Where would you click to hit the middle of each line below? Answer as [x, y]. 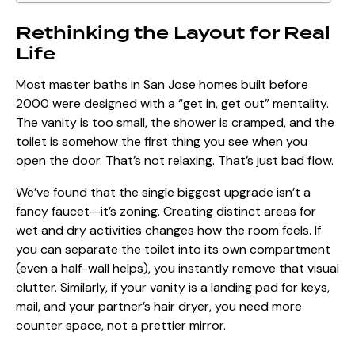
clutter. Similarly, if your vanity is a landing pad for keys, [173, 288]
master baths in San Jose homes [143, 85]
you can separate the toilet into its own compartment [173, 250]
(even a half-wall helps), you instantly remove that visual [177, 269]
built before [273, 85]
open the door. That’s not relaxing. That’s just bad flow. [175, 161]
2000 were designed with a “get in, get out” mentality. [172, 104]
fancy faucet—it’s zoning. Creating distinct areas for [166, 212]
